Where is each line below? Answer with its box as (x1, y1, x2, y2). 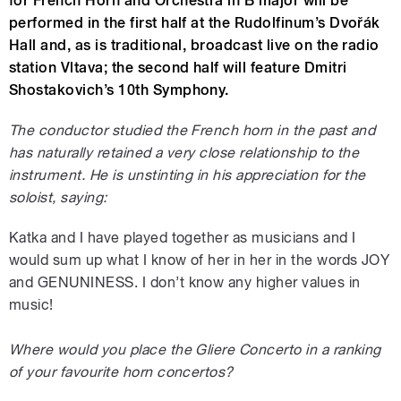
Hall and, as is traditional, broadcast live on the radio (9, 36, 380, 54)
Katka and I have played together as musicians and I (9, 228, 356, 246)
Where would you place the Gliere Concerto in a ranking (9, 340, 381, 358)
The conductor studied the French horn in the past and (9, 121, 376, 139)
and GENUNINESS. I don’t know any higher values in (9, 273, 361, 291)
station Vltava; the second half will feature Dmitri (9, 58, 347, 76)
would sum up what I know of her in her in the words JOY (9, 251, 390, 269)
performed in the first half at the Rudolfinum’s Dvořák (9, 13, 380, 31)
